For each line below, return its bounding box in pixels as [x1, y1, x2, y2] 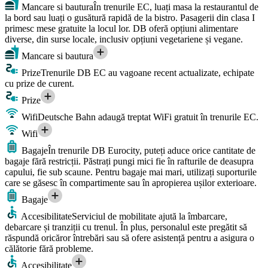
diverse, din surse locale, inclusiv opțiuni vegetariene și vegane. [5, 34, 243, 45]
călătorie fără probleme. [5, 243, 93, 254]
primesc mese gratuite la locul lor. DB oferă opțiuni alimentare [5, 23, 238, 34]
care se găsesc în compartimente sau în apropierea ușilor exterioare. [5, 178, 257, 188]
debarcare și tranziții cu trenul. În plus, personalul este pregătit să [5, 222, 247, 233]
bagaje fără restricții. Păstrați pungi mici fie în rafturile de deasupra [5, 156, 254, 167]
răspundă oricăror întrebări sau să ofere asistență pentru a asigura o [5, 233, 254, 243]
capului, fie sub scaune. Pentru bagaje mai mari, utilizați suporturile [5, 167, 257, 178]
